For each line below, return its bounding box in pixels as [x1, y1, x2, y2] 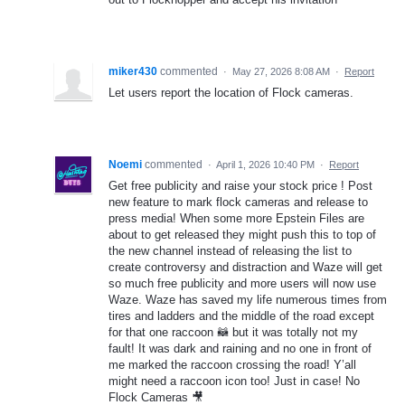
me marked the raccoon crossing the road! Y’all [108, 357, 356, 372]
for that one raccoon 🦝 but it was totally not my [108, 325, 358, 339]
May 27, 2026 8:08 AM [232, 65, 330, 77]
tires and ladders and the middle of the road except [108, 308, 374, 323]
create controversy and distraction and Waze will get [108, 259, 382, 274]
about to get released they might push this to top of [108, 227, 376, 241]
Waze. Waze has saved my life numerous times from [108, 292, 387, 306]
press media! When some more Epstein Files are [108, 211, 364, 225]
